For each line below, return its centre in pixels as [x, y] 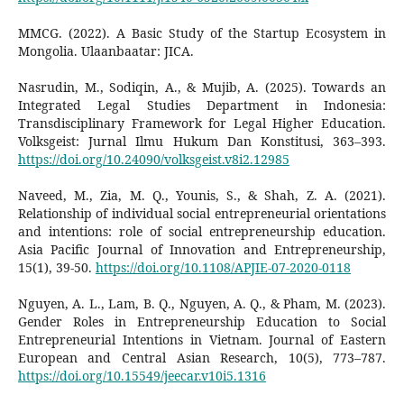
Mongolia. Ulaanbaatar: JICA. [106, 50]
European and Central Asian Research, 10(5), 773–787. [202, 357]
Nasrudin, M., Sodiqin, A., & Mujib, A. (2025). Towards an [202, 87]
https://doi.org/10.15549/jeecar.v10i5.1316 [142, 375]
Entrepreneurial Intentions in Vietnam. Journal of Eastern [202, 339]
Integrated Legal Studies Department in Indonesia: [202, 105]
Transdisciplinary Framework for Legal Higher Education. [202, 123]
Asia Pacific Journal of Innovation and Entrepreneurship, [202, 249]
